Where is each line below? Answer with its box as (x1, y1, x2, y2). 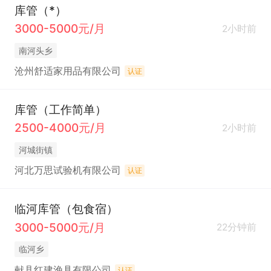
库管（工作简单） (14, 102, 106, 117)
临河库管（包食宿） (14, 201, 118, 216)
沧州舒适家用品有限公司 (14, 65, 121, 77)
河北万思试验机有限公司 (14, 165, 121, 177)
